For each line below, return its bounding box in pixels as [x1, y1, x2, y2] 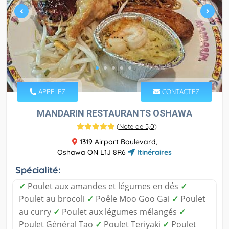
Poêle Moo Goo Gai [94, 193, 172, 205]
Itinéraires [135, 148, 172, 157]
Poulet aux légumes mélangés [60, 206, 179, 218]
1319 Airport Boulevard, [77, 137, 157, 147]
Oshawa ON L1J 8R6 [57, 148, 128, 157]
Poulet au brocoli [19, 193, 87, 205]
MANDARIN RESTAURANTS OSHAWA [37, 108, 192, 119]
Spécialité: [15, 164, 61, 176]
